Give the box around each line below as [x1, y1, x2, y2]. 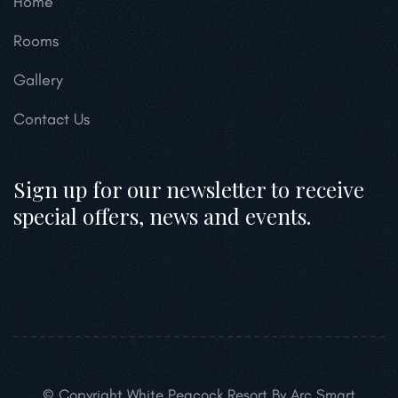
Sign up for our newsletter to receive [13, 175, 364, 204]
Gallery [13, 70, 63, 91]
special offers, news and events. [13, 202, 311, 231]
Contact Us [13, 109, 90, 130]
